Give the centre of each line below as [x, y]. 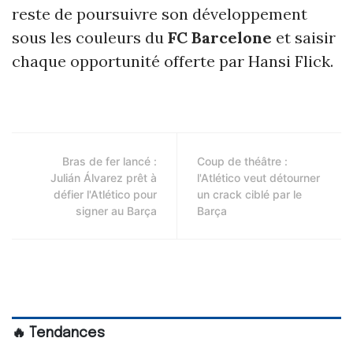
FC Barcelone [220, 37]
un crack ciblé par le [249, 194]
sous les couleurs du [90, 37]
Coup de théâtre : [242, 161]
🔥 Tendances [58, 333]
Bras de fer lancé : [110, 161]
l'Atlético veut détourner [258, 177]
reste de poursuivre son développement [160, 13]
